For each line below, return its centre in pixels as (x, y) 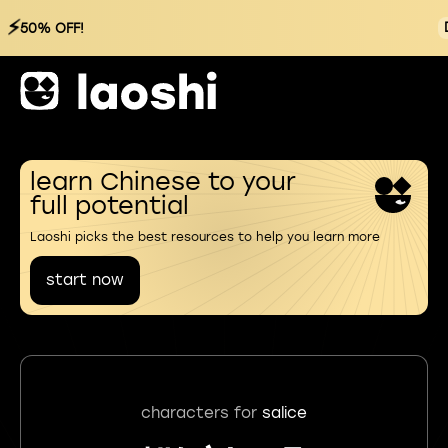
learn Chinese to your (163, 181)
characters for (201, 412)
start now (85, 280)
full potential (109, 205)
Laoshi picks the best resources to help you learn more (205, 237)
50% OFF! (52, 28)
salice (284, 412)
